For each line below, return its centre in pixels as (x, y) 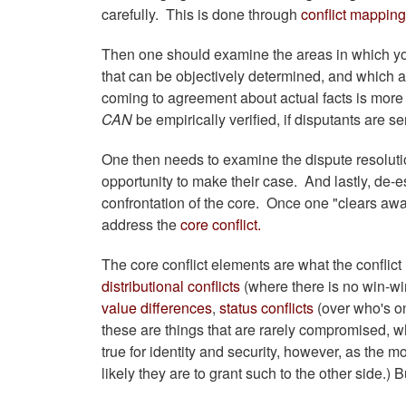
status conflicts (268, 308)
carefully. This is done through (201, 14)
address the (141, 225)
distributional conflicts (171, 286)
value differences (157, 308)
